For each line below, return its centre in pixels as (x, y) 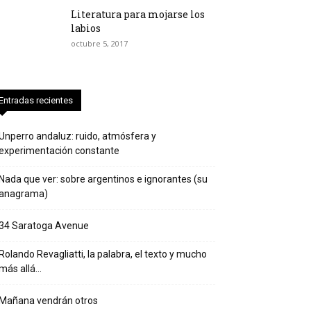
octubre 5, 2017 (99, 43)
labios (86, 28)
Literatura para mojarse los (138, 14)
